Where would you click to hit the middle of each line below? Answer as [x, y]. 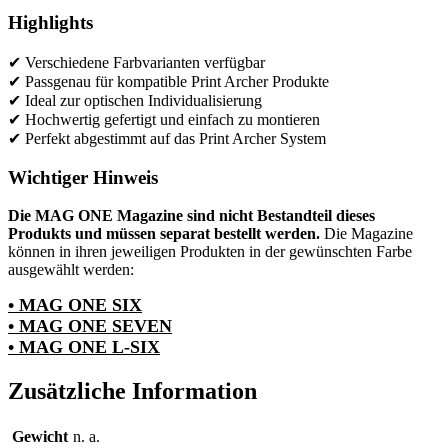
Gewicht [40, 437]
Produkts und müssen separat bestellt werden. [164, 234]
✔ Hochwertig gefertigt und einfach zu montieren [164, 119]
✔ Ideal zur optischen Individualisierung [135, 100]
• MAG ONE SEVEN [90, 326]
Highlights [50, 23]
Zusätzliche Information [132, 391]
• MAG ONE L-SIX [84, 347]
